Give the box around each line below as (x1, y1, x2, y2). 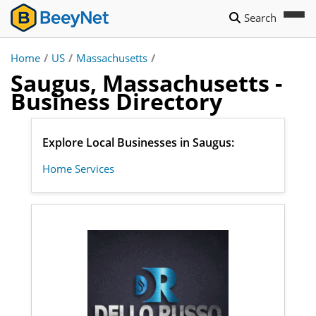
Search (244, 11, 276, 25)
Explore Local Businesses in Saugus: (42, 135, 234, 150)
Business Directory (11, 86, 222, 116)
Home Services (42, 162, 114, 176)
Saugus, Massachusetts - (11, 68, 282, 98)
